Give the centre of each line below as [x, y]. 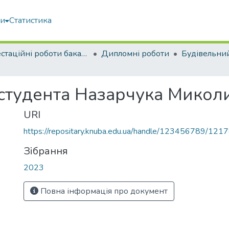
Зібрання [46, 151]
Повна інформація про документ [103, 191]
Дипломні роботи [135, 54]
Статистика [30, 20]
